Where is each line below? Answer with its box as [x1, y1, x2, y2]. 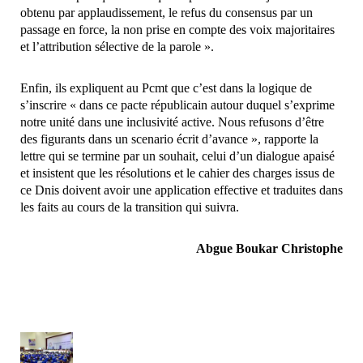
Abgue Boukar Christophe [196, 241, 343, 256]
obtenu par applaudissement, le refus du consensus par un [20, 6, 313, 20]
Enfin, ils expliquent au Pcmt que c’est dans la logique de [20, 81, 312, 96]
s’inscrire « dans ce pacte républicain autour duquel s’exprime [20, 98, 335, 113]
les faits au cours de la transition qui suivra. [20, 200, 239, 215]
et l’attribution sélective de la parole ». [20, 40, 214, 54]
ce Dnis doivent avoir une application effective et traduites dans [20, 183, 343, 198]
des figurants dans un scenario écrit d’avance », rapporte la [20, 132, 318, 147]
